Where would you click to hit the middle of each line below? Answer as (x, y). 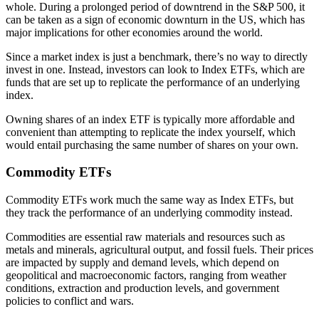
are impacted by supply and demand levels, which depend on (142, 263)
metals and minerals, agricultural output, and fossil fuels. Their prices (159, 250)
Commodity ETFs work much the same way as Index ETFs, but (150, 200)
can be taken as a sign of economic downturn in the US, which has (155, 19)
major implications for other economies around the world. (134, 32)
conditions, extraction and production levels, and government (142, 288)
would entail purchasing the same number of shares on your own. (152, 145)
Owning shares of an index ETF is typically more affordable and (150, 119)
